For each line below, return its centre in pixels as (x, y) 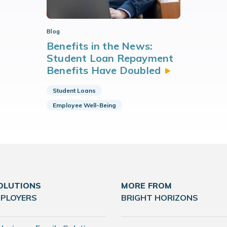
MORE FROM (146, 185)
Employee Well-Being (84, 105)
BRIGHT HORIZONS (160, 198)
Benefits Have (83, 70)
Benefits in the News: (100, 46)
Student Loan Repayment (110, 58)
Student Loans (74, 90)
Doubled (140, 70)
